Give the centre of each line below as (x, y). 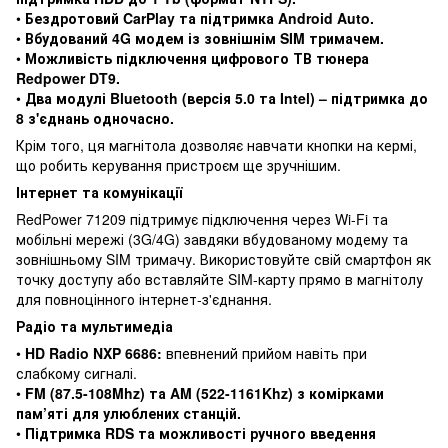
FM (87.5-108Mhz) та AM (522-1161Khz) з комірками (204, 392)
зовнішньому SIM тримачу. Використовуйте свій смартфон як (223, 258)
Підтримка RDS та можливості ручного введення (200, 432)
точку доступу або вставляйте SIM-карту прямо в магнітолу (219, 278)
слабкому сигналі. (76, 372)
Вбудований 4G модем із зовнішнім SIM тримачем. (204, 37)
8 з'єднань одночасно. (95, 117)
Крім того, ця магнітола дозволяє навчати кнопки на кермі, (216, 144)
